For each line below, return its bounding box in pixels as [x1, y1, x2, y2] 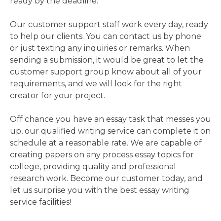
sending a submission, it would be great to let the [10, 55, 204, 65]
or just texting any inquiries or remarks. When [10, 43, 190, 53]
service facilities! [10, 197, 71, 207]
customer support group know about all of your [10, 67, 202, 77]
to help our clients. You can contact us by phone [10, 32, 201, 41]
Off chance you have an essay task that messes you [10, 114, 211, 124]
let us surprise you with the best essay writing [10, 185, 189, 195]
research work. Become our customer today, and [10, 174, 203, 184]
